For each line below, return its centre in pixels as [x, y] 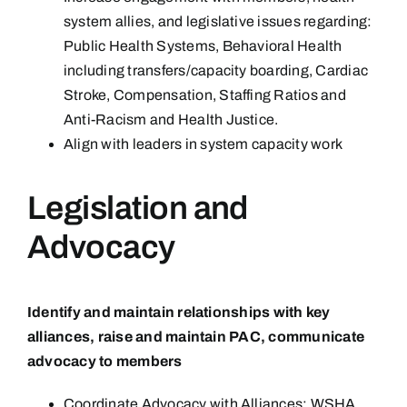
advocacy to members [105, 362]
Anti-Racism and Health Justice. [171, 120]
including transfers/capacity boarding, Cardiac [216, 71]
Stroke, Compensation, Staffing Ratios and [205, 95]
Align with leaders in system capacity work [203, 144]
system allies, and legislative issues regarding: [218, 22]
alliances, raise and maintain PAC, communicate [196, 337]
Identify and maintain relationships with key [179, 313]
